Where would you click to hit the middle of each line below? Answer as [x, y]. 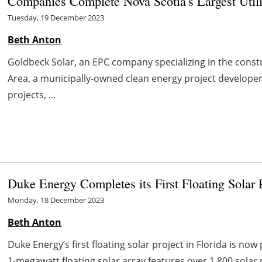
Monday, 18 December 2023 [56, 200]
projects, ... [32, 94]
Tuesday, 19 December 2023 [56, 17]
